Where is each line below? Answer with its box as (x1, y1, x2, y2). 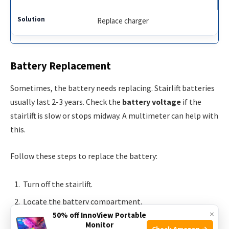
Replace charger (97, 16, 149, 26)
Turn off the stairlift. (23, 179, 93, 190)
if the (181, 97, 201, 107)
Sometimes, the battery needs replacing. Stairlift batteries (10, 83, 215, 94)
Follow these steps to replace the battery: (10, 150, 157, 161)
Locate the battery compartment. (23, 196, 142, 207)
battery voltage (122, 97, 181, 107)
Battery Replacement (10, 59, 111, 73)
